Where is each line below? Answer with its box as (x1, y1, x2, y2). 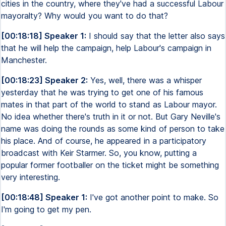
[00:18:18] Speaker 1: (1, 31, 86, 41)
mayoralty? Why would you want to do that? (1, 11, 168, 21)
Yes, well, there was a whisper (88, 75, 202, 85)
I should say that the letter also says (86, 31, 225, 41)
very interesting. (1, 172, 60, 182)
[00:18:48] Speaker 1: (1, 192, 87, 202)
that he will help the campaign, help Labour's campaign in (1, 43, 211, 53)
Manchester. (1, 55, 47, 65)
